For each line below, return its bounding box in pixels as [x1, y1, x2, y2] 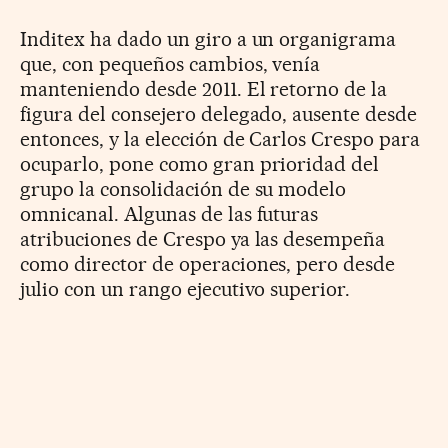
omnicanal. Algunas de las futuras [20, 201, 319, 226]
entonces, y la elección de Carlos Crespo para [20, 126, 421, 151]
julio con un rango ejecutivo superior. [20, 276, 351, 301]
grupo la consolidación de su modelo [20, 176, 347, 201]
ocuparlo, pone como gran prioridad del [20, 151, 380, 176]
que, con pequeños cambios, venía [20, 51, 321, 76]
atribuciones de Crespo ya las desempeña [20, 226, 386, 251]
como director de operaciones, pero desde [20, 251, 396, 276]
